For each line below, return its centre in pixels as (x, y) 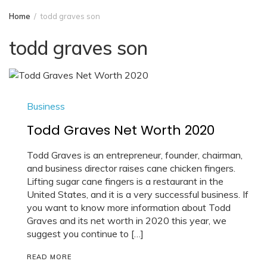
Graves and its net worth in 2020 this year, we (127, 220)
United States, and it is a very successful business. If (138, 194)
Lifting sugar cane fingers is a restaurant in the (125, 181)
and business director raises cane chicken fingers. (131, 168)
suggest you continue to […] (85, 233)
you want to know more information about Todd (129, 207)
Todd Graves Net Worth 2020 (121, 130)
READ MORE (49, 257)
